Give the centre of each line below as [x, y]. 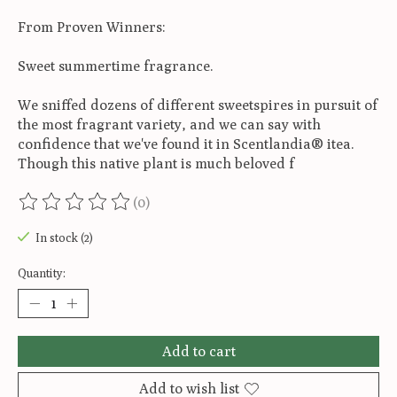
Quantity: [42, 273]
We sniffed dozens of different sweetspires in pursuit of [198, 105]
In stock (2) [64, 238]
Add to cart [198, 352]
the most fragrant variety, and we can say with [169, 125]
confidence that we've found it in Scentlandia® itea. [186, 144]
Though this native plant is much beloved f [156, 164]
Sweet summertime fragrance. [116, 66]
